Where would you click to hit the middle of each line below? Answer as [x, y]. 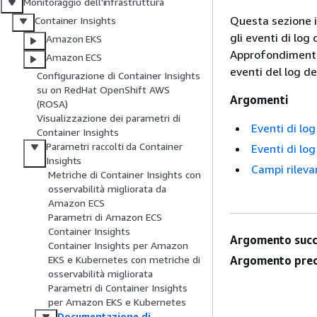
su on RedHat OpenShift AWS [103, 90]
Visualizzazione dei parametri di [109, 118]
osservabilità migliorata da [107, 189]
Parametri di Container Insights [118, 288]
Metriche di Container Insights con [125, 175]
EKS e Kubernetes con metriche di [124, 260]
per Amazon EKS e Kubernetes [117, 302]
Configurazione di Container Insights [119, 76]
